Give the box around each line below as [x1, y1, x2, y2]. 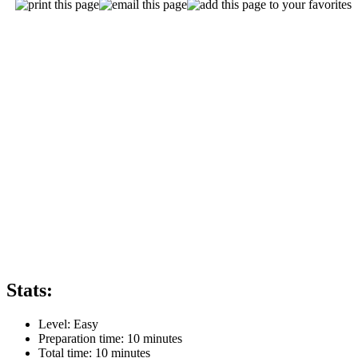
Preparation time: [38, 331, 127, 345]
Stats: [6, 279, 53, 300]
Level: [38, 316, 74, 331]
